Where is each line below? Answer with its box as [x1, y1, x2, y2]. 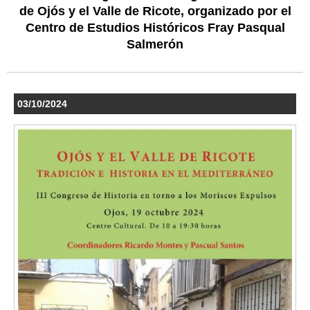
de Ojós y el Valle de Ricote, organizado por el [19, 4, 291, 19]
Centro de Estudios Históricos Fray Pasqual [25, 21, 285, 35]
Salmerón [127, 37, 183, 52]
